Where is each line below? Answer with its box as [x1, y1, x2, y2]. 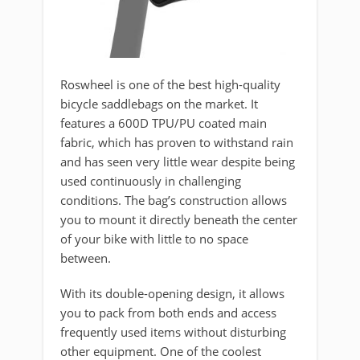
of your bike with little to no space [60, 230, 248, 247]
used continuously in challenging [60, 172, 241, 189]
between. [60, 249, 111, 266]
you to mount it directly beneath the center [60, 211, 297, 227]
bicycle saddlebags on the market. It [60, 95, 258, 112]
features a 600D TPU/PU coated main [60, 114, 267, 131]
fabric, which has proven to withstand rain [60, 133, 293, 150]
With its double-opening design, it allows [60, 284, 284, 301]
